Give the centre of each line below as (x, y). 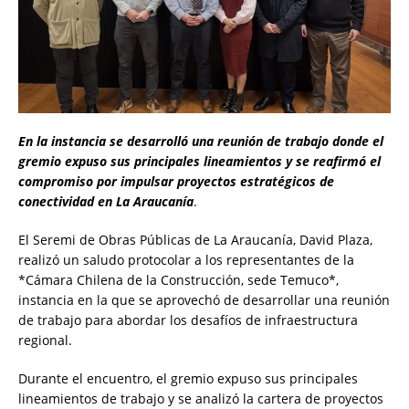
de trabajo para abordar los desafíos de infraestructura (188, 320)
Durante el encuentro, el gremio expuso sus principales (188, 379)
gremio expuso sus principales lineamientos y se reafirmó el (199, 162)
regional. (45, 341)
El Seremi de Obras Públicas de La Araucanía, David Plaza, (195, 240)
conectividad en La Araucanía (106, 202)
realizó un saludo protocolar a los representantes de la (186, 260)
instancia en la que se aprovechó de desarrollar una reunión (204, 300)
